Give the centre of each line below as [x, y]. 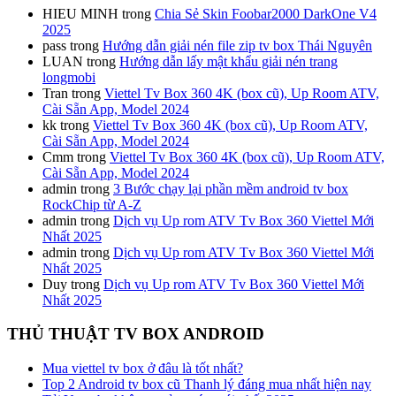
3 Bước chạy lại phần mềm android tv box [231, 188]
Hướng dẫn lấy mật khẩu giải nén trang [228, 61]
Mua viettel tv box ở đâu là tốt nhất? [143, 369]
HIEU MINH [80, 13]
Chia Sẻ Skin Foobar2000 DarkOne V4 [266, 13]
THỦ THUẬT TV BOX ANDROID [136, 334]
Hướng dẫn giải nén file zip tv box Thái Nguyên [237, 45]
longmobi [69, 77]
